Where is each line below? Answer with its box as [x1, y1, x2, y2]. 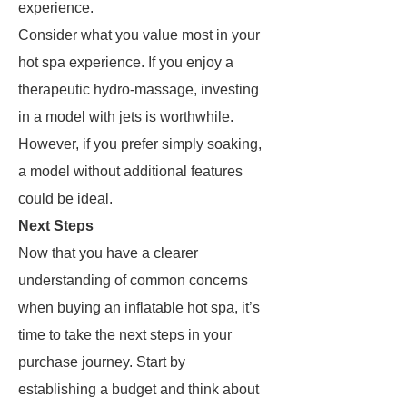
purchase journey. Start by [18, 354, 185, 370]
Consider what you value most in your [18, 27, 260, 43]
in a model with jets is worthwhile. [18, 109, 233, 124]
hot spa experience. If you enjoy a [18, 55, 233, 70]
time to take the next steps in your [18, 327, 232, 342]
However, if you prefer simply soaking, [18, 136, 262, 152]
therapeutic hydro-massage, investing [18, 82, 259, 97]
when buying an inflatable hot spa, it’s [18, 300, 260, 315]
